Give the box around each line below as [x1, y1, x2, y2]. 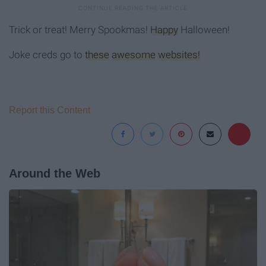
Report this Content [9, 104, 90, 115]
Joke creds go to [9, 48, 85, 61]
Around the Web [9, 166, 100, 180]
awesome [112, 48, 156, 61]
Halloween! [178, 23, 230, 36]
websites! [158, 48, 200, 61]
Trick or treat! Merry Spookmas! [9, 23, 150, 36]
